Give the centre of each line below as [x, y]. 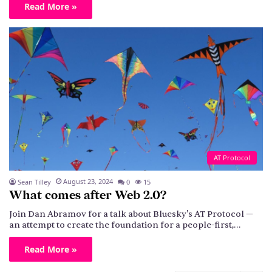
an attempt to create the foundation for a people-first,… [125, 225]
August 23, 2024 [88, 181]
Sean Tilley [34, 182]
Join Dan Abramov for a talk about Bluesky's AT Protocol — [131, 214]
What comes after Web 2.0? [88, 195]
